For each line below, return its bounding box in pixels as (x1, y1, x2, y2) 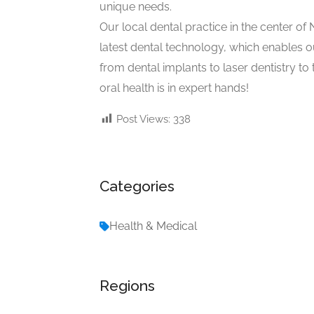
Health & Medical (109, 219, 197, 233)
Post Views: (116, 112, 170, 125)
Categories (100, 177, 175, 195)
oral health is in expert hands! (100, 81, 249, 95)
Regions (100, 276, 155, 294)
